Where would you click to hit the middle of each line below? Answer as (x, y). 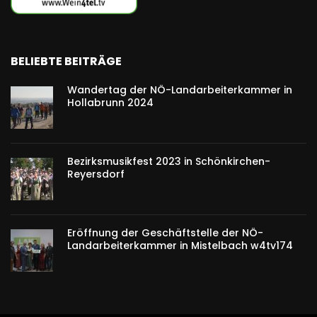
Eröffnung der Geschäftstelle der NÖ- (165, 232)
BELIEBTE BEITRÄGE (66, 61)
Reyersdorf (96, 174)
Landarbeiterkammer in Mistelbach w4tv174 (180, 245)
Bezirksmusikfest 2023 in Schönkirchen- (169, 161)
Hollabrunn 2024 (110, 102)
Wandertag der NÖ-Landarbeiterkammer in (180, 90)
